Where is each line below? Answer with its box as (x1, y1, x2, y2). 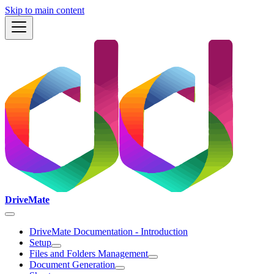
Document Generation (29, 259, 115, 270)
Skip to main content (5, 5, 84, 15)
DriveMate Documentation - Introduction (29, 226, 188, 237)
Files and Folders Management (29, 248, 148, 259)
